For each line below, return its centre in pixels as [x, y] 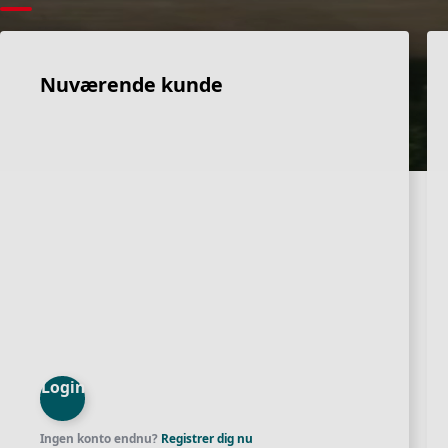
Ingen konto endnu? [100, 438]
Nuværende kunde [131, 84]
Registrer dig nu [207, 438]
